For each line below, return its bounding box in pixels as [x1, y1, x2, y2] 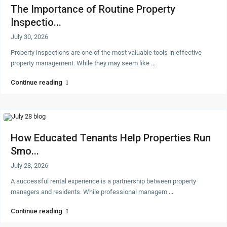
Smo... [11, 145, 40, 158]
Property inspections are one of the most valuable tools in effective [11, 49, 202, 57]
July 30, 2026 [11, 33, 49, 41]
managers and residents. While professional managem [11, 188, 169, 196]
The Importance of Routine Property [11, 3, 176, 16]
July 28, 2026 [11, 162, 49, 170]
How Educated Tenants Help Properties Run [11, 132, 211, 144]
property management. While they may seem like [11, 59, 152, 67]
